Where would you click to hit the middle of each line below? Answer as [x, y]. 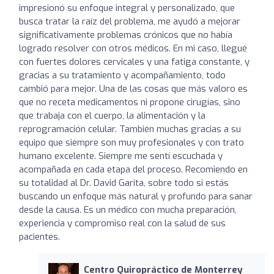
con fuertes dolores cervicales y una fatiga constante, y [134, 61]
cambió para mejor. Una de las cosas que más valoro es [133, 88]
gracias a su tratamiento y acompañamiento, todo [122, 75]
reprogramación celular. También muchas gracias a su [130, 129]
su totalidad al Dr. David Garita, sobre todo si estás [124, 183]
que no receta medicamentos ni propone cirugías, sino [130, 102]
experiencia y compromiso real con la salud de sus [122, 223]
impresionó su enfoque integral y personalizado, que [127, 8]
